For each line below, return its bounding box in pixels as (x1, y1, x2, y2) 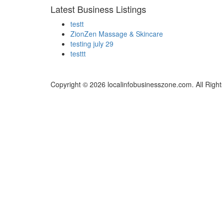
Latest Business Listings (51, 2, 146, 16)
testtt (70, 49, 86, 59)
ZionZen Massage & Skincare (70, 29, 163, 39)
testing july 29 (70, 39, 113, 49)
